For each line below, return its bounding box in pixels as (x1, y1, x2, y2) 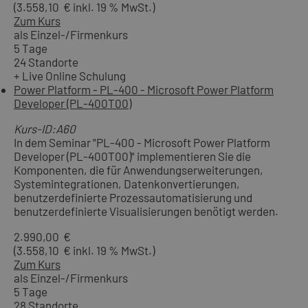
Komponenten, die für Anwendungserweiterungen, (14, 162, 263, 177)
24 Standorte (14, 54, 78, 69)
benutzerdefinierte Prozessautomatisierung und (14, 190, 252, 204)
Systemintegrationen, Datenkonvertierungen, (14, 176, 240, 190)
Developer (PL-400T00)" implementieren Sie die (14, 148, 251, 163)
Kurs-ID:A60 (14, 121, 76, 135)
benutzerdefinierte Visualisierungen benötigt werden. (14, 203, 278, 218)
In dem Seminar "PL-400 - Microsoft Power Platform (14, 135, 270, 149)
